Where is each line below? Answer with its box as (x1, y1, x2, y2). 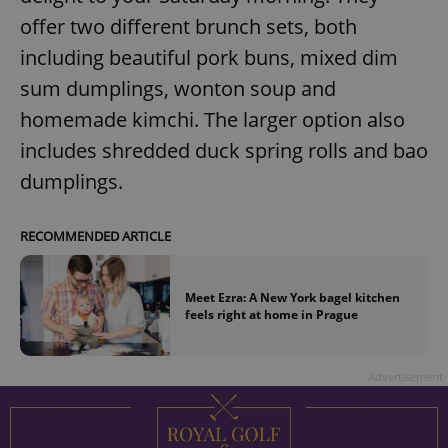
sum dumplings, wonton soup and (20, 75, 336, 103)
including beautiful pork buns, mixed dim (20, 44, 398, 72)
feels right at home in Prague (185, 305, 358, 323)
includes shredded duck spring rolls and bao (20, 137, 428, 165)
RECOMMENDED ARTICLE (20, 227, 171, 246)
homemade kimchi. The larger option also (20, 106, 405, 134)
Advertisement (368, 368, 443, 384)
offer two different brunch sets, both (20, 13, 357, 41)
